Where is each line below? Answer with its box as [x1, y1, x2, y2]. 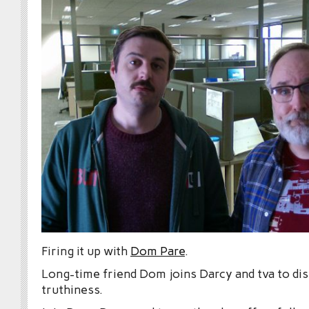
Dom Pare [130, 243, 185, 259]
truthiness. [41, 282, 103, 297]
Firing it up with [41, 243, 130, 259]
